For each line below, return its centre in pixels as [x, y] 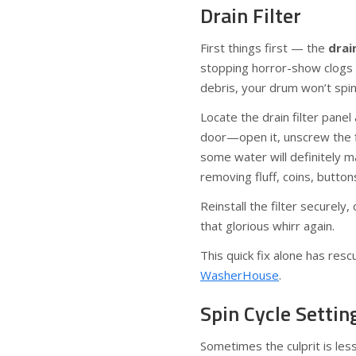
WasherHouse [240, 275]
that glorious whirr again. [267, 226]
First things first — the [264, 48]
